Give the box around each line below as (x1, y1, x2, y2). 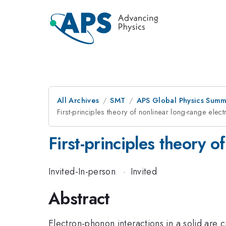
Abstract (48, 187, 110, 210)
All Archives (57, 95, 99, 106)
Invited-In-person (48, 164, 116, 178)
